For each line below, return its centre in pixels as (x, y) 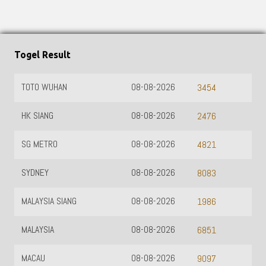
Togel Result (42, 54)
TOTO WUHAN (45, 88)
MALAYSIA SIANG (50, 202)
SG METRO (41, 145)
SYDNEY (36, 173)
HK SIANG (39, 116)
